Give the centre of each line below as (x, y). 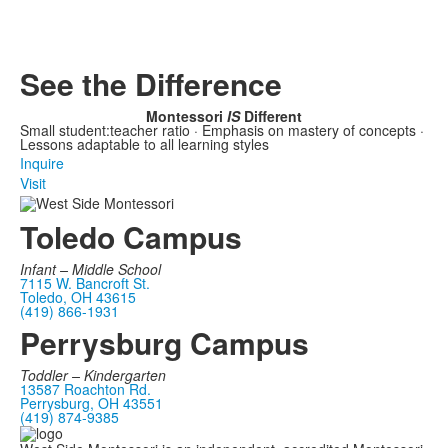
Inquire (42, 163)
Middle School (116, 268)
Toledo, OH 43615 (78, 296)
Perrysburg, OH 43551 (91, 402)
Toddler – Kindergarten (93, 374)
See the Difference (151, 84)
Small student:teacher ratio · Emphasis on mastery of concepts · (222, 130)
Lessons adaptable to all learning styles (144, 144)
